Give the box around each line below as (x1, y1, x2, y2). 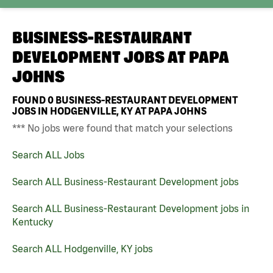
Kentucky (12, 216, 53, 227)
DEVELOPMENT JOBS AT (12, 48, 189, 66)
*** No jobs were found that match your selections (12, 122, 233, 133)
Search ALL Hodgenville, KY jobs (12, 243, 153, 254)
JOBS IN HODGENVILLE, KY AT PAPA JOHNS (12, 105, 207, 116)
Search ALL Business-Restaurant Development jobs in (12, 202, 249, 214)
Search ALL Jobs (12, 149, 85, 160)
